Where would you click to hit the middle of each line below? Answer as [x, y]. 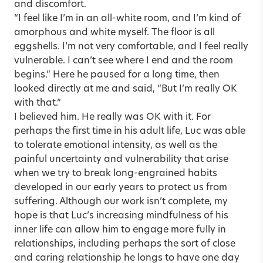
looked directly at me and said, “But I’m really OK [126, 89]
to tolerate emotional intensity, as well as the [116, 145]
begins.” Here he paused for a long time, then [117, 75]
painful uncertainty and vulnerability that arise [121, 159]
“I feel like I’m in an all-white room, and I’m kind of [127, 18]
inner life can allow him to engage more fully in [120, 230]
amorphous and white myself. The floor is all [114, 33]
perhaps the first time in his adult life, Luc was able [130, 131]
